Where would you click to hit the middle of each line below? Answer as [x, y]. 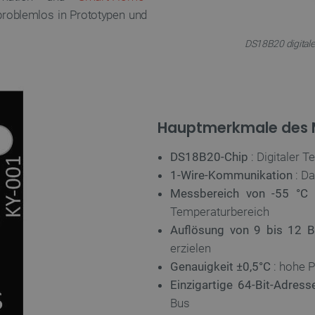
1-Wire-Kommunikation [231, 175]
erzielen [191, 248]
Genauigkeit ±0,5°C [220, 266]
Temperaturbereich [220, 212]
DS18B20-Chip [209, 157]
